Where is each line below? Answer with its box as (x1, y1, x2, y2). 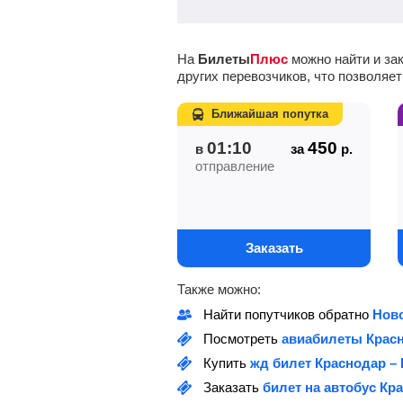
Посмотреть (203, 331, 282, 346)
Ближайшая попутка (211, 107, 328, 121)
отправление (195, 158, 274, 174)
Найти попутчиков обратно (203, 307, 372, 322)
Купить (203, 355, 250, 371)
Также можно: (177, 282, 261, 297)
